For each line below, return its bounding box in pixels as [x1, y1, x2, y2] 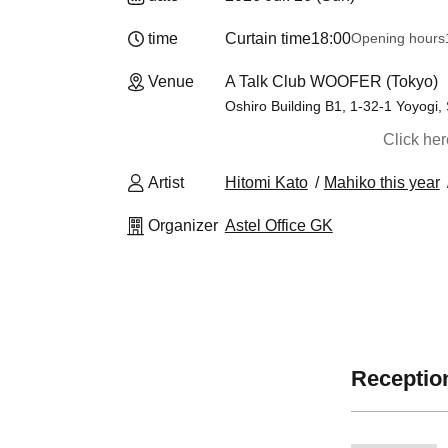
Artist [148, 174, 184, 191]
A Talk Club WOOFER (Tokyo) [224, 73, 438, 90]
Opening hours [350, 30, 445, 46]
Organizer [148, 217, 218, 234]
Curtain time [224, 30, 311, 47]
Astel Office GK [224, 217, 333, 234]
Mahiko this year [323, 174, 440, 191]
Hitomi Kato [224, 174, 308, 191]
